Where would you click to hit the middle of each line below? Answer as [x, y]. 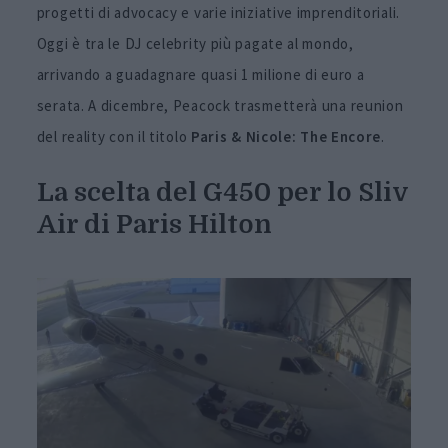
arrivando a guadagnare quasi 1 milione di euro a [200, 75]
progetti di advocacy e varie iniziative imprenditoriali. [218, 13]
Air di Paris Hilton [154, 224]
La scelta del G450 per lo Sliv [222, 192]
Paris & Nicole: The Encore [286, 137]
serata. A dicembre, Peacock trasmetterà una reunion [220, 106]
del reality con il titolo [113, 137]
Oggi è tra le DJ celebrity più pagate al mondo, [195, 44]
